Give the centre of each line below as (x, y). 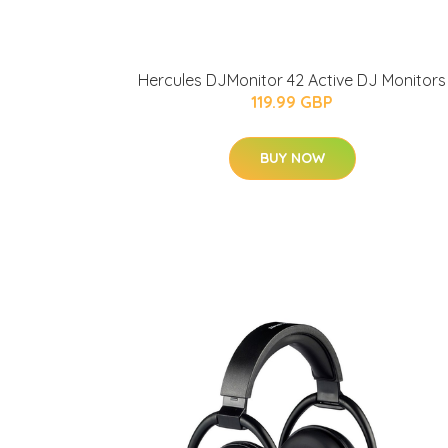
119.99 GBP (292, 102)
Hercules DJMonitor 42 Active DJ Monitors (292, 80)
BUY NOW (292, 158)
